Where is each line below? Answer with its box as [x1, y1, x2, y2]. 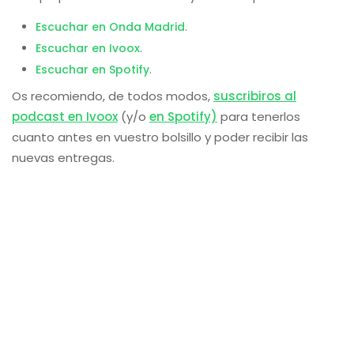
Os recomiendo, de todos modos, [12, 88, 213, 104]
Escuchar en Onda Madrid [36, 19, 185, 35]
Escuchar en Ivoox [36, 40, 140, 56]
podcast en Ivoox [12, 108, 118, 125]
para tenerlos [217, 108, 300, 125]
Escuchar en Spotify [36, 62, 149, 77]
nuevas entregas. [12, 149, 115, 166]
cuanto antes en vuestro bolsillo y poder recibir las [12, 129, 308, 145]
